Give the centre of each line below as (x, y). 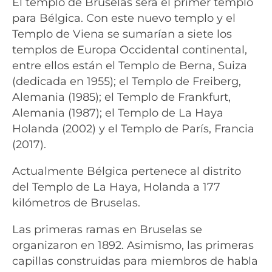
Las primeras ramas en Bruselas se (107, 229)
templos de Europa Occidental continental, (130, 50)
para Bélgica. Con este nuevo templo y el (124, 18)
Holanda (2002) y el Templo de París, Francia (133, 129)
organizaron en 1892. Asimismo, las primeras (133, 245)
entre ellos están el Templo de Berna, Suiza (130, 66)
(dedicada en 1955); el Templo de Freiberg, (127, 81)
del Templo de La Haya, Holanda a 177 (116, 187)
